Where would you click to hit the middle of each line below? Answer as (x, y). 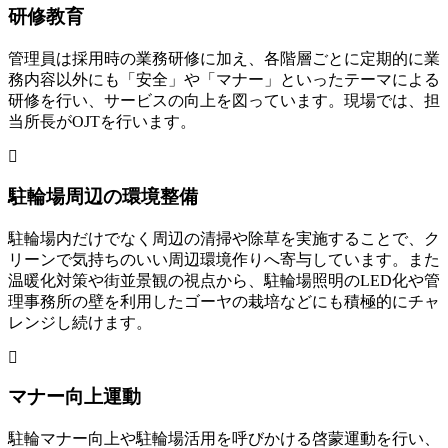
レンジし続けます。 (80, 322)
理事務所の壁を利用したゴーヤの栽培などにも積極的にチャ (224, 301)
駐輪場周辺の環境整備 (103, 196)
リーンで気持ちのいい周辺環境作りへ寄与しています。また (224, 259)
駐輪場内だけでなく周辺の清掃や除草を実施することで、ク (224, 238)
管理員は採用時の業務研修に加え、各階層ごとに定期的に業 (224, 59)
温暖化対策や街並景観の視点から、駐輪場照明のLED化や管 (224, 280)
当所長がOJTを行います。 (102, 122)
